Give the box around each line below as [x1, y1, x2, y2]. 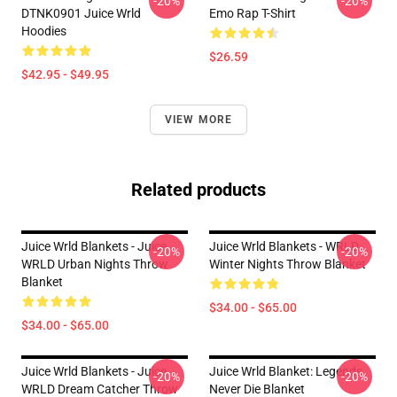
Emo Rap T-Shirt [209, 6, 296, 20]
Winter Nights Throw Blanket [209, 257, 366, 271]
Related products [131, 179, 266, 200]
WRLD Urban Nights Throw [21, 257, 168, 271]
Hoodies [21, 24, 66, 38]
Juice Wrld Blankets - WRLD [209, 239, 359, 253]
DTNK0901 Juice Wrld [21, 6, 141, 20]
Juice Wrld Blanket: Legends [209, 364, 362, 378]
